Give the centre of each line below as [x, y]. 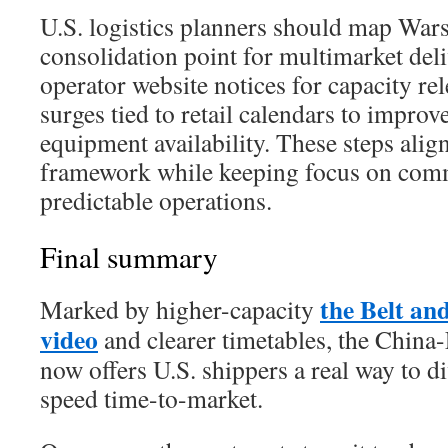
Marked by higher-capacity [180, 309]
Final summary [129, 256]
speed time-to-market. [151, 398]
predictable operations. [156, 200]
